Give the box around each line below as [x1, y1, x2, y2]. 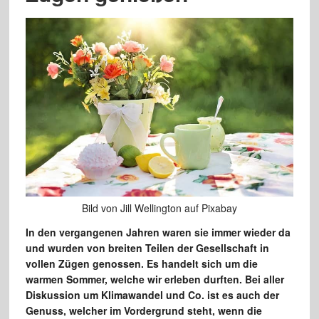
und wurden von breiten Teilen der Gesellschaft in [25, 240, 269, 255]
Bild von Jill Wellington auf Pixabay [81, 200, 237, 215]
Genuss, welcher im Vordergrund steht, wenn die [25, 303, 262, 318]
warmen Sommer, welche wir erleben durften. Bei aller [25, 271, 284, 286]
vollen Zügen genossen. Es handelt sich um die [25, 256, 258, 271]
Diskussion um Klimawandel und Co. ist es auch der [25, 287, 279, 302]
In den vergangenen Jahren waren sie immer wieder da [25, 224, 291, 239]
